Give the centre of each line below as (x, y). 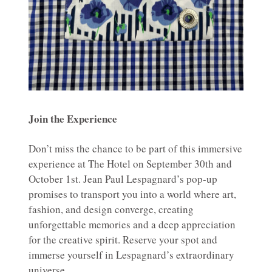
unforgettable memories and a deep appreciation (132, 224)
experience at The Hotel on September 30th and (130, 163)
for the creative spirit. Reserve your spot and (123, 239)
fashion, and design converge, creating (111, 209)
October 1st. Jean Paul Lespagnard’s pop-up (123, 178)
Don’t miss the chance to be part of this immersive (135, 148)
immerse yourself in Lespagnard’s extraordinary (131, 254)
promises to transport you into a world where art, (132, 194)
